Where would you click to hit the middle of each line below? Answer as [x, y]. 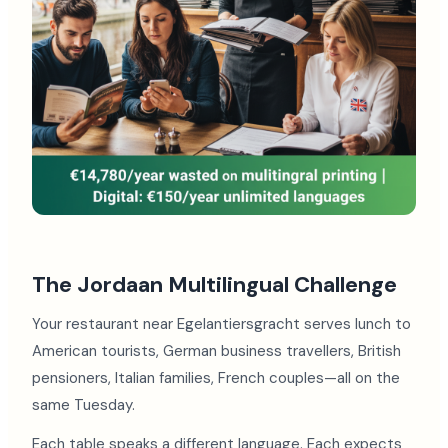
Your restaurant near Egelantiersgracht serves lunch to [221, 324]
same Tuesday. [83, 405]
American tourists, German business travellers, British [216, 351]
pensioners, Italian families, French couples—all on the [216, 378]
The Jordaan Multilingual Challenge [214, 285]
